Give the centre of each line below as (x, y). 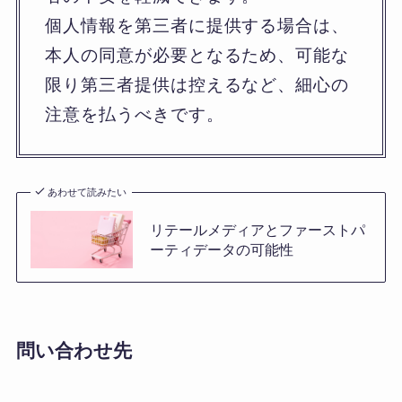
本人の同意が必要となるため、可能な (197, 55)
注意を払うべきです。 (135, 114)
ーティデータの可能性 (221, 249)
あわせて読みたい (87, 192)
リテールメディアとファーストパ (257, 229)
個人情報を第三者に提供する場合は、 (197, 25)
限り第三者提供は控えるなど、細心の (197, 84)
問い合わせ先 (74, 351)
